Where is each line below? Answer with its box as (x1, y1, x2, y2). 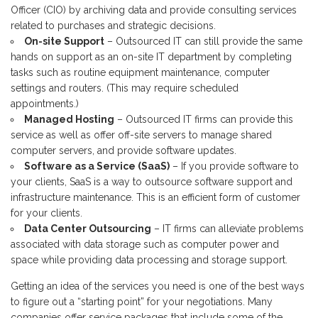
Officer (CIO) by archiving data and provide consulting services (11, 4, 297, 16)
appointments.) (11, 98, 79, 109)
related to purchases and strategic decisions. (11, 20, 216, 31)
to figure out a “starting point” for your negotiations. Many (11, 296, 273, 307)
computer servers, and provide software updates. (11, 145, 236, 156)
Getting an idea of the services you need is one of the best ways (11, 280, 305, 292)
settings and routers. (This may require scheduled (11, 82, 238, 94)
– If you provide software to (170, 160, 299, 172)
